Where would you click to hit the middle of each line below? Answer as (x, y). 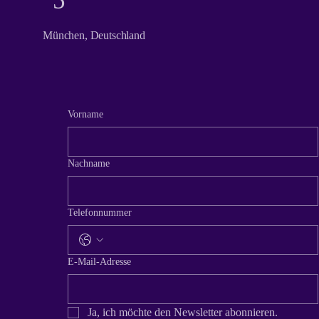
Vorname (85, 114)
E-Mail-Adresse (99, 262)
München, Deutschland (94, 35)
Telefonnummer (100, 213)
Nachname (89, 163)
